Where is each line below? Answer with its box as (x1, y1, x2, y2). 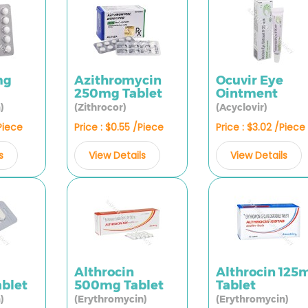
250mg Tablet (74, 86, 162, 101)
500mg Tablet (74, 278, 164, 293)
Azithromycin (74, 73, 162, 88)
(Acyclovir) (215, 102, 267, 113)
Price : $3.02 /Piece (215, 120, 305, 134)
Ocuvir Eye (215, 73, 283, 88)
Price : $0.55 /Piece (74, 120, 164, 134)
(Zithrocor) (74, 102, 126, 113)
